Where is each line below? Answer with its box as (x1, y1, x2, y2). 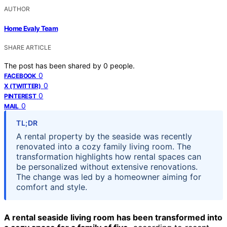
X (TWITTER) (4, 82, 41, 90)
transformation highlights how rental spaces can (16, 151, 201, 162)
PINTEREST (4, 92, 36, 100)
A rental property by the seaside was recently (16, 131, 192, 141)
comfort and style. (16, 181, 87, 192)
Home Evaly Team (4, 24, 58, 32)
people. (110, 61, 135, 70)
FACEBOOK (4, 71, 36, 80)
